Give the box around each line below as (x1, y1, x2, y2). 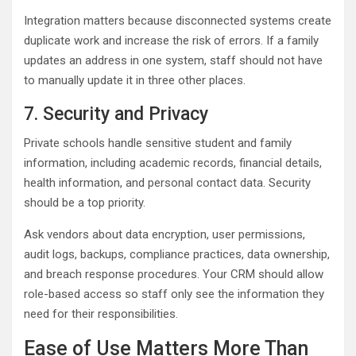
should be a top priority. (24, 195, 145, 211)
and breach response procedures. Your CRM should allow (24, 267, 323, 282)
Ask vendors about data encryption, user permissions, (24, 227, 305, 242)
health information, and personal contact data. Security (24, 176, 311, 191)
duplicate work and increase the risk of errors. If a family (24, 33, 319, 48)
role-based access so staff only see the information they (24, 287, 324, 302)
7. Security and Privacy (24, 103, 208, 126)
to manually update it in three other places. (24, 73, 246, 88)
